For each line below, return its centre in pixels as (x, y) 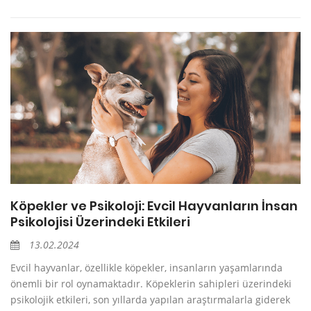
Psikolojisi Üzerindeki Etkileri (100, 222)
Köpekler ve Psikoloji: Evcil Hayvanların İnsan (154, 206)
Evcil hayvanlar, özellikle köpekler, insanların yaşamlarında (146, 268)
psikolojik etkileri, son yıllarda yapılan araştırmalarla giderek (150, 300)
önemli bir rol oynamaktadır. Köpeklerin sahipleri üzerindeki (151, 284)
